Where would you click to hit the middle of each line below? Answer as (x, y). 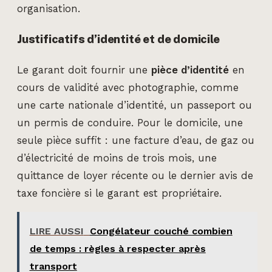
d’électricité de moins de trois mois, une (117, 158)
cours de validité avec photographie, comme (128, 87)
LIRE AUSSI (56, 231)
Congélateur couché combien (161, 231)
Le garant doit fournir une (84, 70)
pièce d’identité (190, 70)
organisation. (49, 8)
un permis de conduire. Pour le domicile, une (130, 123)
